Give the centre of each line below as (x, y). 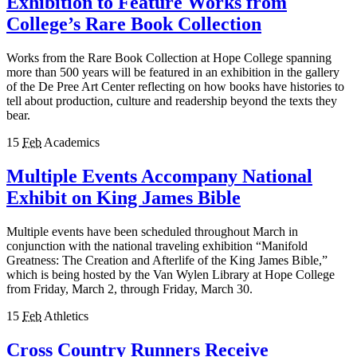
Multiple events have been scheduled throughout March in (152, 231)
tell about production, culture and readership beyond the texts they (172, 100)
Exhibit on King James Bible (124, 197)
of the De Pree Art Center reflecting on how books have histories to (175, 86)
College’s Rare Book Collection (134, 24)
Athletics (66, 316)
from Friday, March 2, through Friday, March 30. (129, 288)
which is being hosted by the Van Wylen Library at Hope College (171, 274)
